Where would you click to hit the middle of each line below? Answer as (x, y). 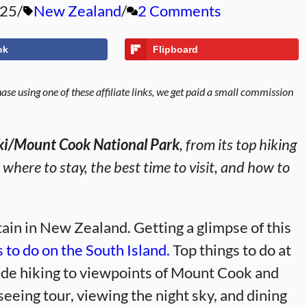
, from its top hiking (238, 144)
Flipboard (175, 49)
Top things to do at (231, 250)
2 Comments (180, 11)
